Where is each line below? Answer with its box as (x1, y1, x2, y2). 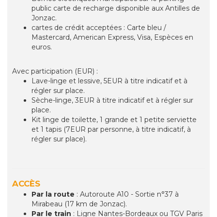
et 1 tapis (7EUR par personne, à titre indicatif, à (31, 125, 191, 134)
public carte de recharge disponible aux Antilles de (31, 4, 200, 13)
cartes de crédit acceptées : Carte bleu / (31, 23, 166, 32)
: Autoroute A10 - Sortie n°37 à (77, 190, 179, 199)
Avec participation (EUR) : (12, 67, 98, 76)
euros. (31, 43, 52, 52)
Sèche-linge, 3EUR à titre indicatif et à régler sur (31, 96, 193, 105)
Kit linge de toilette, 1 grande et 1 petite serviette (31, 115, 197, 124)
